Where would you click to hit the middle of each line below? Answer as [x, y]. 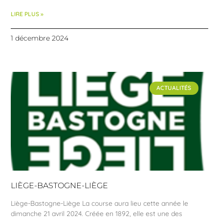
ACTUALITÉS [174, 88]
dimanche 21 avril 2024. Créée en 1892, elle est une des [97, 213]
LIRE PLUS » [27, 14]
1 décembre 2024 [40, 38]
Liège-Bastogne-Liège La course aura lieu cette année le [100, 203]
